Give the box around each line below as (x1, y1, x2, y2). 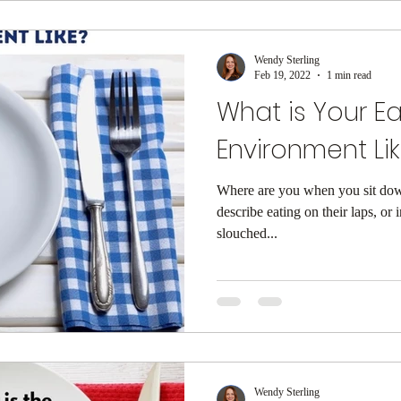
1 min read (327, 68, 371, 81)
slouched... (217, 225, 277, 241)
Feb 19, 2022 (254, 68, 311, 81)
